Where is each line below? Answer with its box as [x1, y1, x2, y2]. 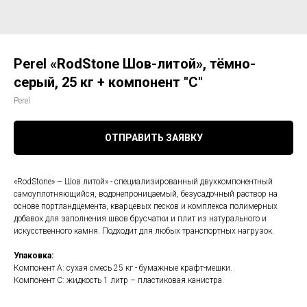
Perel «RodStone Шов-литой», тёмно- [14, 56, 256, 72]
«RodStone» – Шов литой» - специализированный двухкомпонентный [14, 177, 273, 186]
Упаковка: [14, 251, 53, 260]
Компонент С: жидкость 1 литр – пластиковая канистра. [14, 275, 224, 285]
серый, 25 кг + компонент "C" [14, 74, 203, 90]
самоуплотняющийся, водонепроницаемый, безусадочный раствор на [14, 189, 278, 199]
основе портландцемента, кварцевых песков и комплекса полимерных [14, 201, 278, 211]
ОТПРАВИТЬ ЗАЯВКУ [104, 132, 203, 143]
